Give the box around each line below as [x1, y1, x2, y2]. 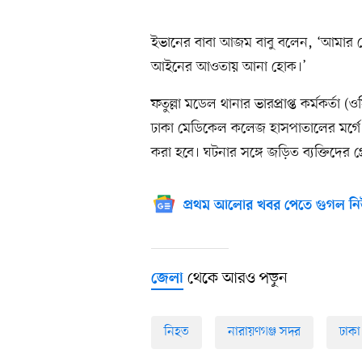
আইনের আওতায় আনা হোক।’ [151, 57, 306, 78]
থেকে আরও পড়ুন [183, 268, 288, 290]
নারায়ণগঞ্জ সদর [228, 323, 301, 342]
